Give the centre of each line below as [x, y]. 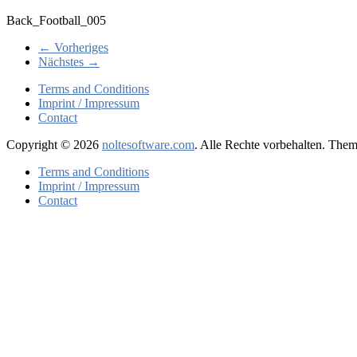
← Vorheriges [73, 47]
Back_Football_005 [56, 20]
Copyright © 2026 [54, 144]
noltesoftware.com [148, 144]
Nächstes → [69, 61]
